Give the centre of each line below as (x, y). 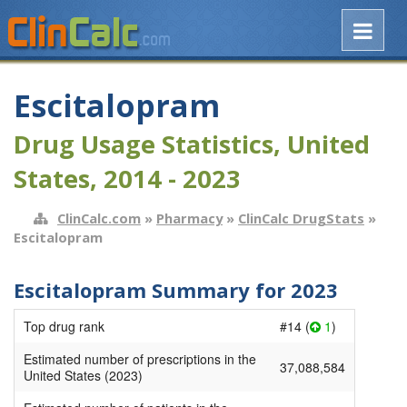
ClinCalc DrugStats (301, 218)
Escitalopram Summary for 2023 (176, 289)
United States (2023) (83, 376)
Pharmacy (189, 218)
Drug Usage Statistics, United (192, 144)
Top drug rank (64, 327)
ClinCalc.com (99, 218)
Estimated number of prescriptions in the (140, 359)
